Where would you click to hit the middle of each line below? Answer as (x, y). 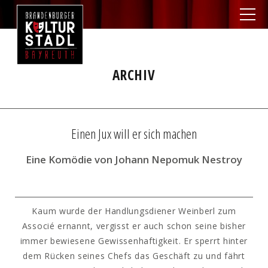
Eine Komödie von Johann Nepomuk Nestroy (134, 159)
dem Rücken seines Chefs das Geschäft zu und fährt (134, 256)
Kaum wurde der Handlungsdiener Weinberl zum (134, 211)
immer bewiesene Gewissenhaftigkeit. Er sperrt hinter (134, 241)
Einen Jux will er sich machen (134, 134)
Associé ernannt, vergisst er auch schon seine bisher (134, 226)
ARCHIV (134, 75)
